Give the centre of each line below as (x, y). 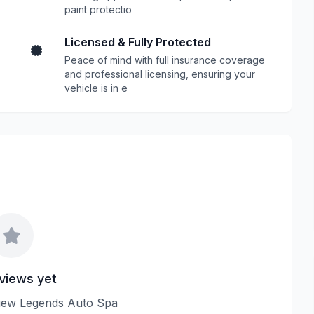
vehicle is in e (96, 88)
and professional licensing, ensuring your (160, 74)
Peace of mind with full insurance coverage (165, 60)
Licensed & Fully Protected (138, 42)
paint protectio (98, 9)
